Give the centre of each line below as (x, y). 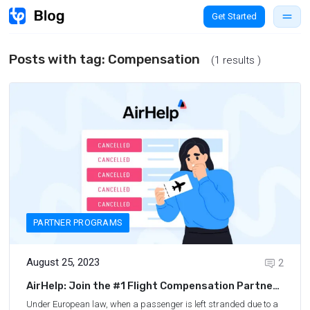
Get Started (234, 16)
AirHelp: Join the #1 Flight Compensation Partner (152, 286)
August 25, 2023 (63, 263)
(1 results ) (236, 60)
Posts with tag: (58, 59)
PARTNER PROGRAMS (78, 223)
